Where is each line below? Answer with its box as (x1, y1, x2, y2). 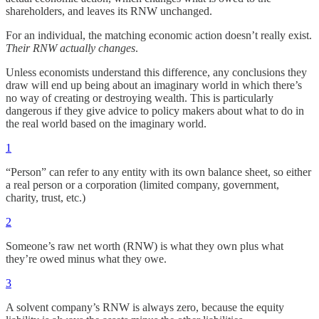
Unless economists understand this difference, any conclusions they (6, 66, 307, 78)
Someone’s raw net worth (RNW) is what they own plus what (6, 239, 283, 252)
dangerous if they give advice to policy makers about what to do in (6, 104, 304, 117)
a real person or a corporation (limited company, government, (6, 178, 279, 191)
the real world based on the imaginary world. (6, 117, 206, 130)
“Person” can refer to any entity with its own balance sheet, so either (6, 165, 311, 178)
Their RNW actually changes (6, 41, 135, 54)
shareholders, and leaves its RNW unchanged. (6, 4, 212, 17)
